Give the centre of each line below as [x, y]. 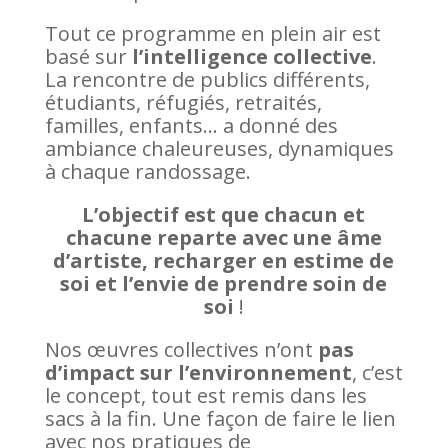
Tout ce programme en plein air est [212, 33]
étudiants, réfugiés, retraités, [183, 102]
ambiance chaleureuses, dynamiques [219, 148]
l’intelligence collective [249, 56]
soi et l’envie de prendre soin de [224, 283]
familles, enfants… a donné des [191, 125]
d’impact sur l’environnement [198, 372]
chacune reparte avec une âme [223, 237]
